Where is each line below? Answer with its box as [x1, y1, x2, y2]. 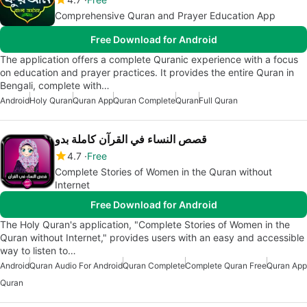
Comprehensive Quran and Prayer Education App [55, 10, 275, 21]
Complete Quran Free [185, 260, 267, 271]
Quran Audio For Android [29, 260, 123, 271]
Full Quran [199, 95, 238, 106]
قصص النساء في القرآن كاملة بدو [55, 132, 207, 146]
